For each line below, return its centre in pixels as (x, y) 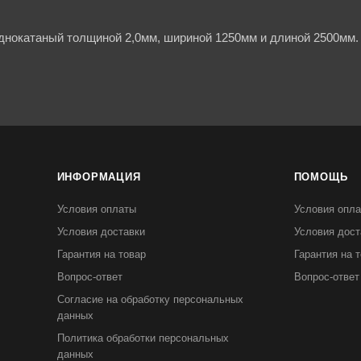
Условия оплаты (96, 209)
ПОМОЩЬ (321, 177)
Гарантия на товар (101, 254)
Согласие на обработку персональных (150, 299)
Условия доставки (101, 232)
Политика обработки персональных (143, 338)
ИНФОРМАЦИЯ (99, 177)
